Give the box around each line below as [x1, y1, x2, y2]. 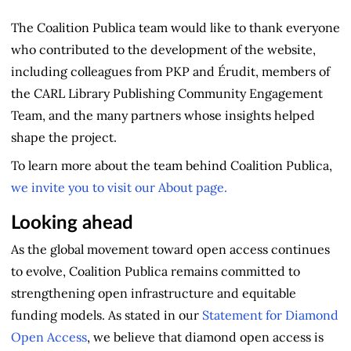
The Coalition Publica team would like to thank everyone [11, 19, 340, 35]
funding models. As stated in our [11, 306, 202, 323]
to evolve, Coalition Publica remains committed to [11, 262, 300, 279]
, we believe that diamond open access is [87, 328, 324, 345]
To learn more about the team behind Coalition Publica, [11, 157, 332, 173]
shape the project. [11, 128, 117, 145]
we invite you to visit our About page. [11, 179, 227, 195]
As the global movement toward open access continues [11, 241, 330, 257]
